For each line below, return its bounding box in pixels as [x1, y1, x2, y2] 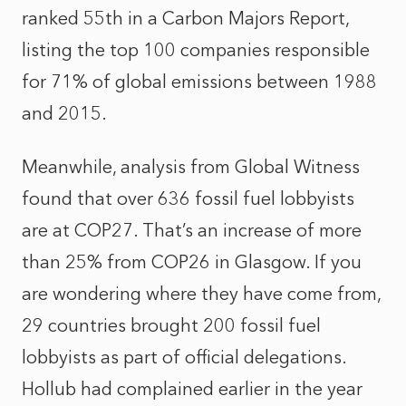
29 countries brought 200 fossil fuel [22, 314, 321, 336]
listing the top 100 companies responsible [22, 39, 370, 61]
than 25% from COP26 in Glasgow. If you [22, 251, 362, 273]
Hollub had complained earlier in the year [22, 378, 362, 400]
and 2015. [22, 102, 107, 124]
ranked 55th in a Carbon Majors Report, [22, 7, 349, 29]
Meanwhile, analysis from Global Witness [22, 156, 360, 178]
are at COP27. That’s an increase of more [22, 219, 362, 241]
